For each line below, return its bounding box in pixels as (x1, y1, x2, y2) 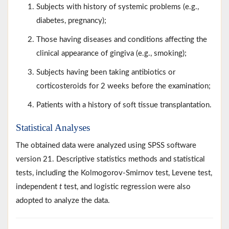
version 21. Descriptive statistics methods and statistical (16, 155, 205, 163)
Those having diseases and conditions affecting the (36, 35, 207, 43)
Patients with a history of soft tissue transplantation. (36, 101, 212, 109)
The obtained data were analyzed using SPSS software (16, 141, 196, 149)
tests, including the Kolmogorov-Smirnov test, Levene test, (16, 169, 212, 177)
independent (16, 182, 59, 191)
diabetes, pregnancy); (36, 16, 106, 25)
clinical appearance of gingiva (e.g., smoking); (36, 49, 187, 57)
